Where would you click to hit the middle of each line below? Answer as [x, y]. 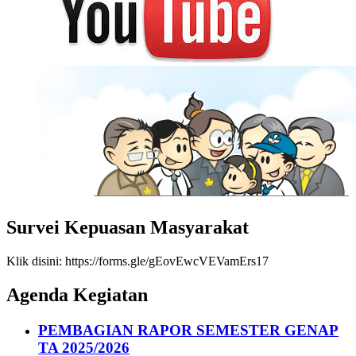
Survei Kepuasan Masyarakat [128, 227]
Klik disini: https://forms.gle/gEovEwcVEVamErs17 [137, 261]
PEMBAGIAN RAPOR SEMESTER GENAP [188, 330]
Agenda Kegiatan [77, 294]
